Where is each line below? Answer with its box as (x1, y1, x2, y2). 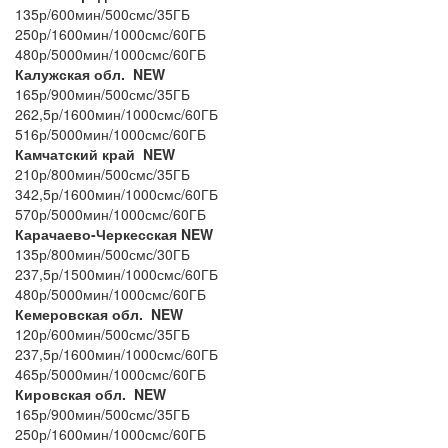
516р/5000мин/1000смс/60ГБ (15, 123, 206, 144)
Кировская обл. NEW (15, 383, 166, 404)
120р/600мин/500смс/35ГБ (15, 323, 194, 344)
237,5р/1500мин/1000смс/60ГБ (15, 263, 222, 284)
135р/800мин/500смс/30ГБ (15, 243, 194, 264)
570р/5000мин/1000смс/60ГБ (15, 203, 206, 224)
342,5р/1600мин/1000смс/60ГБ (15, 183, 218, 204)
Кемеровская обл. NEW (15, 303, 183, 324)
